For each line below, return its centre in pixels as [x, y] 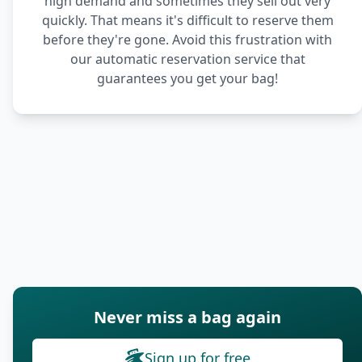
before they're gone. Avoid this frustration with [187, 40]
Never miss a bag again [187, 317]
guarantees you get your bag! [187, 78]
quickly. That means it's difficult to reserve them [187, 20]
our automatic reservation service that [187, 59]
